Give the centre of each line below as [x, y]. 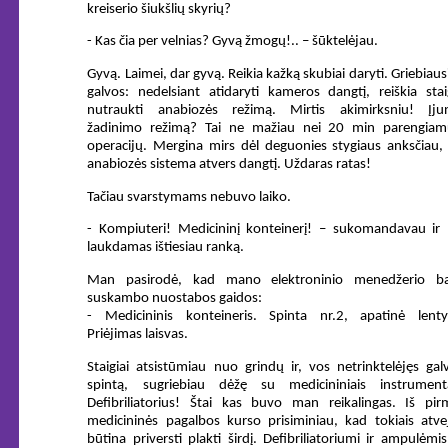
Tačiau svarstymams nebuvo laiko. [189, 197]
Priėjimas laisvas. [138, 335]
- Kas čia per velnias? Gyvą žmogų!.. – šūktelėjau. [233, 42]
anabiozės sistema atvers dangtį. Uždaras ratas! [229, 165]
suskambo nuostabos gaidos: [175, 299]
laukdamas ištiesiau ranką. [166, 248]
